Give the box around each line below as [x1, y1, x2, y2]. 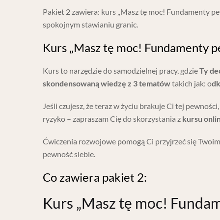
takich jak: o [170, 79, 212, 88]
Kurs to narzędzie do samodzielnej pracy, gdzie [43, 66, 199, 76]
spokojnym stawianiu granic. [43, 20, 138, 29]
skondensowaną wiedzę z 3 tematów [43, 79, 170, 88]
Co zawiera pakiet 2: [43, 170, 147, 185]
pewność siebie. [43, 149, 95, 159]
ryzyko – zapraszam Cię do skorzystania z [43, 114, 182, 124]
